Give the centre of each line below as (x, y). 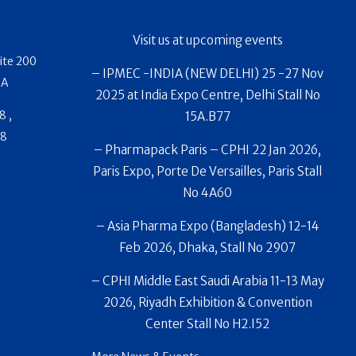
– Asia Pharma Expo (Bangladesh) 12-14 (207, 226)
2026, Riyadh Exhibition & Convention (207, 303)
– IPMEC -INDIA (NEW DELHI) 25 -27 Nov (208, 74)
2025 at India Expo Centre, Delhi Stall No (207, 95)
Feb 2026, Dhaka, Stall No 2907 (208, 248)
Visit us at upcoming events (207, 41)
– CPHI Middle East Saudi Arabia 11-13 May (207, 281)
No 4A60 (208, 193)
